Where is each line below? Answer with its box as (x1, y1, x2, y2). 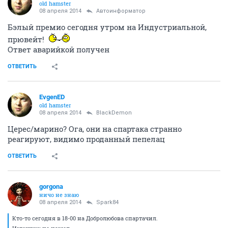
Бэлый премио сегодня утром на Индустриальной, (8, 22, 207, 33)
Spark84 (96, 199, 119, 206)
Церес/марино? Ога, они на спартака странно (8, 124, 182, 134)
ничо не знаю (39, 191, 79, 199)
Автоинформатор (96, 8, 146, 15)
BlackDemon (96, 109, 132, 117)
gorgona (39, 183, 63, 191)
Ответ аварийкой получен (8, 44, 109, 55)
